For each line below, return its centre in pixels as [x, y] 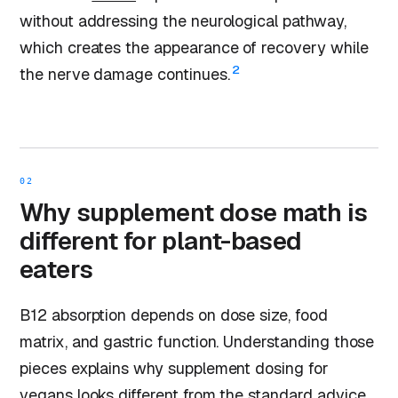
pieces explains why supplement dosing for [174, 369]
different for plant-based [161, 241]
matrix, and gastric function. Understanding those [197, 342]
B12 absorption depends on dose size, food [174, 315]
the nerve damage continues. [125, 75]
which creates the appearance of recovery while [194, 48]
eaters [56, 270]
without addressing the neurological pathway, [183, 21]
